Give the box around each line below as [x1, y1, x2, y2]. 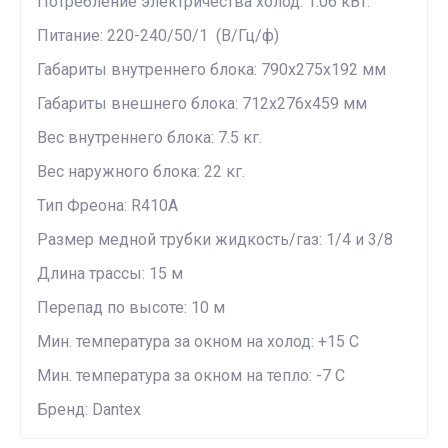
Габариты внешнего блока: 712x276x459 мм [37, 94, 367, 113]
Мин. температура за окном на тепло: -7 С [37, 366, 345, 385]
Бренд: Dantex [37, 400, 141, 419]
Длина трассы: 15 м [37, 264, 183, 283]
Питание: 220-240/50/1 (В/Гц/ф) [37, 26, 279, 45]
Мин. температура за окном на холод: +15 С [37, 332, 359, 351]
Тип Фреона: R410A [37, 196, 178, 215]
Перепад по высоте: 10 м [37, 298, 225, 317]
